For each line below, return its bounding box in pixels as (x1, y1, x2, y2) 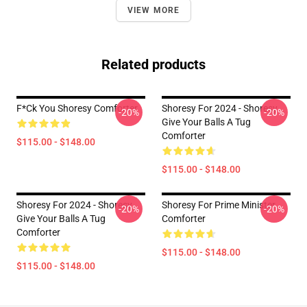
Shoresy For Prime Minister (162, 199, 275, 210)
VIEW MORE (127, 5, 180, 15)
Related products (101, 56, 206, 73)
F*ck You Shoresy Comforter (16, 103, 138, 114)
